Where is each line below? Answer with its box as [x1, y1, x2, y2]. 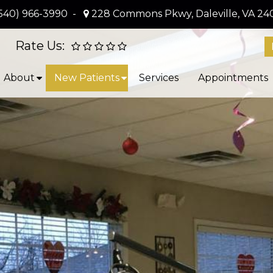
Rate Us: [15, 38, 65, 53]
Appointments [197, 71, 268, 83]
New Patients [54, 71, 119, 83]
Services [138, 71, 179, 83]
